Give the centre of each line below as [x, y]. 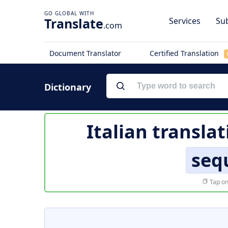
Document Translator [85, 53]
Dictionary [68, 87]
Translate [74, 23]
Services [185, 21]
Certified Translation [185, 53]
